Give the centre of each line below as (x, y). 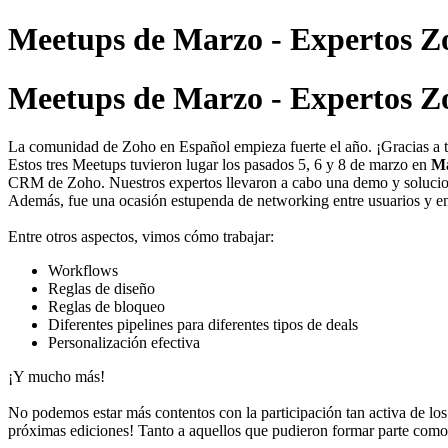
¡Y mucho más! (56, 377)
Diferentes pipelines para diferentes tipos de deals (203, 325)
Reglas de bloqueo (106, 307)
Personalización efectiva (124, 343)
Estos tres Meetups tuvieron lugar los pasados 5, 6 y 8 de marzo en (219, 165)
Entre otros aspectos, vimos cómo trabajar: (141, 237)
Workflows (83, 271)
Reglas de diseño (103, 289)
